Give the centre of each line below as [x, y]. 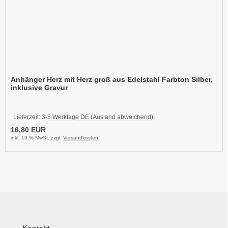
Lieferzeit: [27, 117]
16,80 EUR [28, 130]
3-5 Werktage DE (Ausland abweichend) [97, 117]
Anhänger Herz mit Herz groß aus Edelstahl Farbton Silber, [112, 79]
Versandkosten [81, 137]
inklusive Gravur [39, 87]
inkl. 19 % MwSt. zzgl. [37, 137]
